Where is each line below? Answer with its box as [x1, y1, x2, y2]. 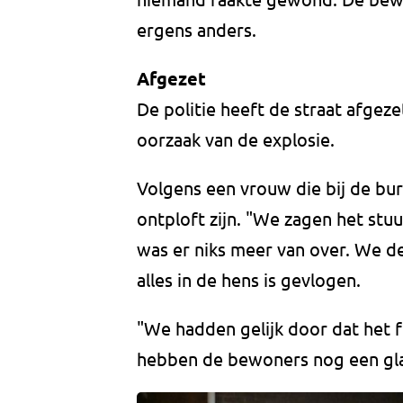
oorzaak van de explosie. [137, 128, 335, 151]
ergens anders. [137, 18, 256, 41]
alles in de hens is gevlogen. [137, 268, 365, 291]
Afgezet [137, 67, 206, 91]
